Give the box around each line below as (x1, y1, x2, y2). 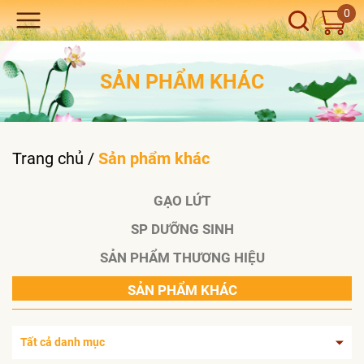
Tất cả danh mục (20, 336, 105, 349)
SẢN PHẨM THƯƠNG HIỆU (99, 249, 265, 266)
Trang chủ (12, 149, 84, 168)
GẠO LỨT (153, 193, 211, 209)
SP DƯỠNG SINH (130, 221, 234, 237)
